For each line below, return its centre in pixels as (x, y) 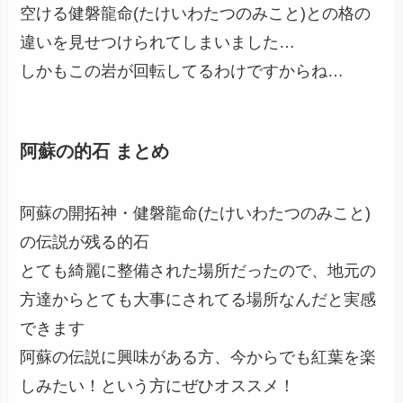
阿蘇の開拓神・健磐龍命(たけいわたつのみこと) (196, 213)
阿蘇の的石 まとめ (95, 151)
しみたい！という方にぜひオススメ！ (158, 385)
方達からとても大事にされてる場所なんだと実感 (198, 299)
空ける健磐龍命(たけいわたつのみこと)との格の (196, 14)
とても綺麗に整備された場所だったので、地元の (198, 270)
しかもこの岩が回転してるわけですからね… (182, 72)
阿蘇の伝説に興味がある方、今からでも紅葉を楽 (198, 357)
